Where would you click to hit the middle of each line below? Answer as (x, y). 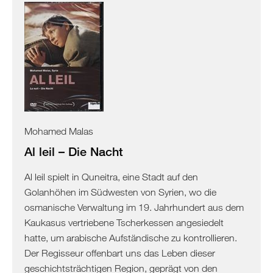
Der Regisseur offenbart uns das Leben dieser (120, 253)
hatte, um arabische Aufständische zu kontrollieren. (131, 237)
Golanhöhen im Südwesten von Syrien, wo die (120, 192)
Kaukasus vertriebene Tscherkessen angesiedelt (124, 222)
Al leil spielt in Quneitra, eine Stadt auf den (111, 176)
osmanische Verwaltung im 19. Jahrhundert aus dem (134, 207)
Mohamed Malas (59, 131)
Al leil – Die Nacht (74, 151)
